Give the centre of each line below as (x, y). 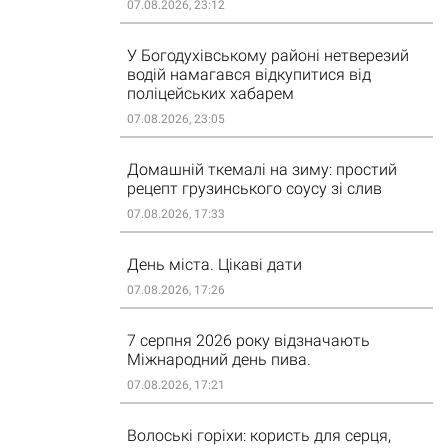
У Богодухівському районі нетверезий (267, 55)
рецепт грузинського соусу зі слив (254, 188)
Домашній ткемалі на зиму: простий (261, 169)
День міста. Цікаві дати (214, 264)
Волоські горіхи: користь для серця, (258, 435)
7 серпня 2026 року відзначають (248, 340)
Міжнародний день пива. (218, 359)
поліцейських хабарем (210, 93)
